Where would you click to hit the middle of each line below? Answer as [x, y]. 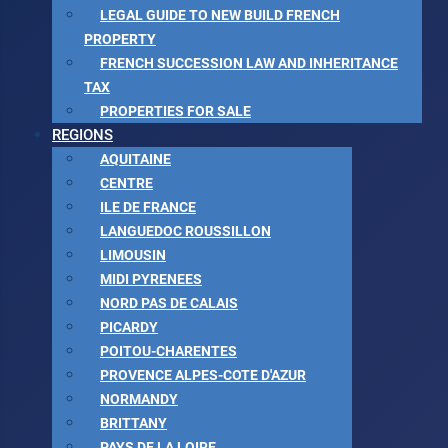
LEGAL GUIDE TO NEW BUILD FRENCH [220, 15]
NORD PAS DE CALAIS [169, 303]
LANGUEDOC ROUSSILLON [185, 231]
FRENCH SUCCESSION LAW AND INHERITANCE [249, 63]
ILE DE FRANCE [148, 207]
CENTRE [126, 183]
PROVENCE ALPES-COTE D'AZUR [203, 375]
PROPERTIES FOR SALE [175, 111]
